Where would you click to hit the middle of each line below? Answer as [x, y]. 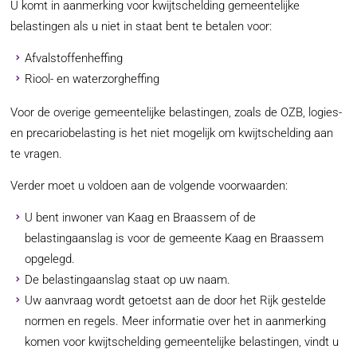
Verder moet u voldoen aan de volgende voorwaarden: [149, 185]
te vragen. [37, 153]
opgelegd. [49, 259]
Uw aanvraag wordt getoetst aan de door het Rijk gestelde [175, 300]
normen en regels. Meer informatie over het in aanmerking [175, 321]
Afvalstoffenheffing [73, 59]
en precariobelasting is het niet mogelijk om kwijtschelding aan [172, 133]
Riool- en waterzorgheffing [92, 79]
